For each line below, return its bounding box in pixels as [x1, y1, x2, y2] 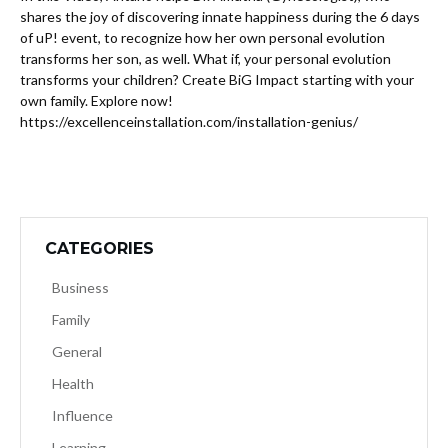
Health [52, 375, 94, 393]
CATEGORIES [45, 239, 154, 259]
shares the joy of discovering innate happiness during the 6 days [20, 8, 420, 26]
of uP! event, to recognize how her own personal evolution [20, 29, 385, 47]
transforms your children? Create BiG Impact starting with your [20, 71, 414, 89]
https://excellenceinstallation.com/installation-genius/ [20, 113, 358, 131]
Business [52, 279, 109, 297]
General [52, 343, 102, 361]
